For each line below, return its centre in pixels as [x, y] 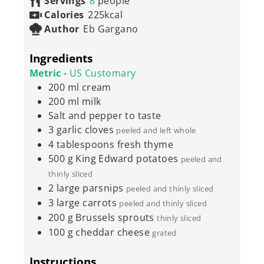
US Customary [103, 73]
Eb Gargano [111, 29]
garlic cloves [86, 129]
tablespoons [85, 144]
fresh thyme [145, 144]
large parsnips [90, 188]
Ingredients [61, 58]
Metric [45, 73]
